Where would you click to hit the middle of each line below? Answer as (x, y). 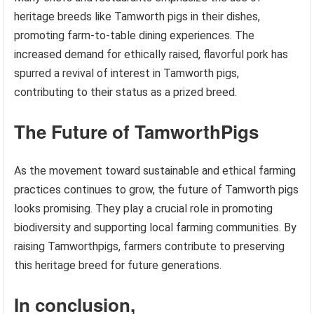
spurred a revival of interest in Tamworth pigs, (127, 73)
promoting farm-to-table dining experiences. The (135, 35)
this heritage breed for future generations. (118, 265)
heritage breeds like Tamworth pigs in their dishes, (137, 16)
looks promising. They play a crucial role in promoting (144, 209)
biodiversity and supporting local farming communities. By (156, 227)
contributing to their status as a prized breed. (126, 92)
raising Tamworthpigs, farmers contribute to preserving (150, 246)
